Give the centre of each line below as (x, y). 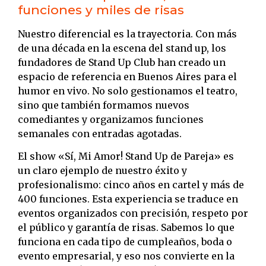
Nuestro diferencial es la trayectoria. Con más (127, 34)
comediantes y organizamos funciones (111, 119)
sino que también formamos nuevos (104, 105)
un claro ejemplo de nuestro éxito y (102, 170)
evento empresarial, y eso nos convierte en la (126, 256)
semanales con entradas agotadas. (100, 133)
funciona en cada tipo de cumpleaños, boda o (125, 241)
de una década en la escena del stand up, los (122, 48)
